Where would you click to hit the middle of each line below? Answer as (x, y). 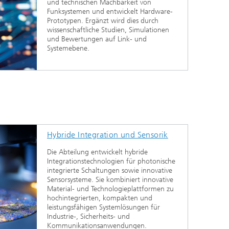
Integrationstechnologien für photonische (111, 161)
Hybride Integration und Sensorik (108, 134)
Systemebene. (68, 48)
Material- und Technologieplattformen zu (110, 189)
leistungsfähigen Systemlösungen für (104, 207)
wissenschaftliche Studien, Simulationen (108, 30)
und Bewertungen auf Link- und (97, 39)
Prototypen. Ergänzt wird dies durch (103, 20)
